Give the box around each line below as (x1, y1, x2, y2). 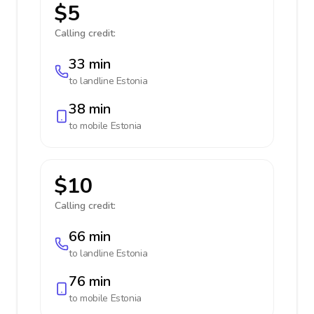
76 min (69, 272, 111, 291)
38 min (69, 100, 111, 118)
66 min (69, 227, 111, 246)
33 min (69, 55, 111, 74)
